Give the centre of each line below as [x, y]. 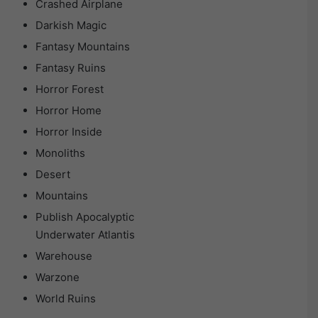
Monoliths [60, 153]
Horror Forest [70, 89]
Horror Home [68, 111]
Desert [53, 175]
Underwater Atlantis [85, 235]
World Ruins [66, 299]
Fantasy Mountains [83, 47]
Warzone [57, 278]
